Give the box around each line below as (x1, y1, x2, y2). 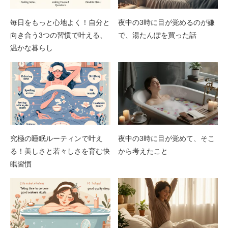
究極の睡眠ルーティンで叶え (10, 134, 103, 142)
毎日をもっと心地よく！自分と (10, 18, 110, 26)
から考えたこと (118, 147, 168, 155)
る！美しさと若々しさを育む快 (10, 147, 110, 155)
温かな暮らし (10, 43, 53, 52)
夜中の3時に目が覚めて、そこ (118, 134, 215, 142)
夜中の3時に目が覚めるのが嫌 (118, 18, 215, 26)
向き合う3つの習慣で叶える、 (10, 31, 107, 39)
